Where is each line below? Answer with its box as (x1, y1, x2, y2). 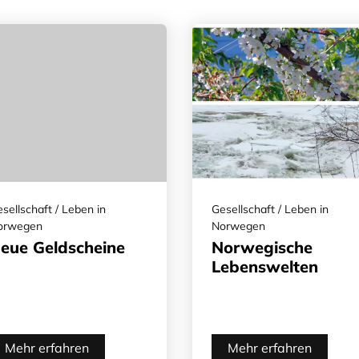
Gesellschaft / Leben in (212, 201, 329, 216)
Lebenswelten (212, 256, 318, 276)
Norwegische (212, 236, 313, 257)
